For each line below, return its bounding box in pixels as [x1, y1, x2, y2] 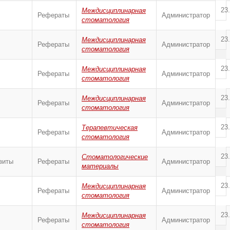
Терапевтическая [82, 124, 138, 131]
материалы [82, 162, 119, 170]
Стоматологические [82, 153, 148, 161]
